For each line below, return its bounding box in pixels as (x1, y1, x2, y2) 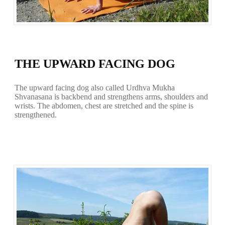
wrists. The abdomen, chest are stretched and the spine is (15, 101, 193, 110)
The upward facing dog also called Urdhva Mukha (15, 83, 175, 92)
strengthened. (15, 110, 57, 119)
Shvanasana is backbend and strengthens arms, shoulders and (15, 92, 208, 101)
